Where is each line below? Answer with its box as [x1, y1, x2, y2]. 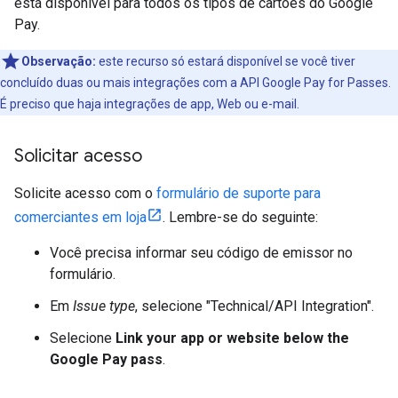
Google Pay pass [50, 351, 163, 368]
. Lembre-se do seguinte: [163, 209, 318, 226]
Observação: [21, 54, 96, 68]
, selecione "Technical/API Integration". [135, 298, 374, 314]
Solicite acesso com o [14, 185, 156, 202]
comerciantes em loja [14, 209, 147, 226]
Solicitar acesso [14, 145, 142, 167]
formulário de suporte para [156, 185, 321, 202]
